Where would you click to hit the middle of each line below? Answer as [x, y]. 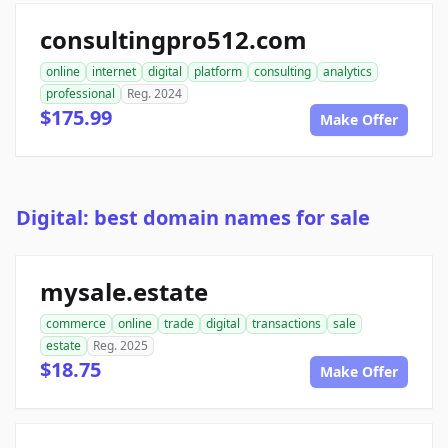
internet [114, 72]
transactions [286, 324]
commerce [76, 324]
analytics [347, 72]
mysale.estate [124, 292]
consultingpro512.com [173, 40]
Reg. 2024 [154, 94]
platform [218, 72]
